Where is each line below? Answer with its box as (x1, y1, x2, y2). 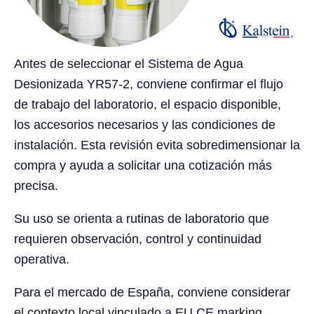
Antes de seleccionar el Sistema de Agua (14, 57, 243, 71)
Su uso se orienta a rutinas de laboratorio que (14, 212, 269, 226)
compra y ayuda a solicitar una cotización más (14, 158, 272, 173)
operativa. (14, 252, 69, 267)
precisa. (14, 179, 58, 193)
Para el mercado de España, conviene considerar (14, 285, 290, 300)
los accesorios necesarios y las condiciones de (14, 118, 275, 132)
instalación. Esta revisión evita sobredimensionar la (14, 138, 300, 153)
